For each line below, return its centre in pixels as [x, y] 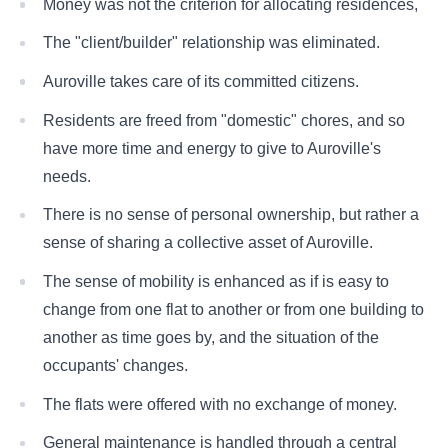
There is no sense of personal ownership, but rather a [230, 215]
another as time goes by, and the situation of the [210, 337]
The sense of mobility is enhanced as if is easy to [215, 281]
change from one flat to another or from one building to [233, 309]
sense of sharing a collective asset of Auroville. [207, 243]
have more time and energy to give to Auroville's [211, 148]
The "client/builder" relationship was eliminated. [211, 43]
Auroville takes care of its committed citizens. [200, 81]
